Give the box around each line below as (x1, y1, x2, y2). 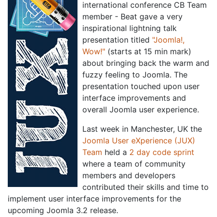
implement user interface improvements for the (8, 194, 181, 203)
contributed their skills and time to (82, 182, 209, 192)
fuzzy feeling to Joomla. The (82, 70, 187, 79)
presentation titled (82, 35, 152, 45)
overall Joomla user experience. (82, 105, 199, 114)
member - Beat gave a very (82, 12, 183, 21)
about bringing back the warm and (82, 58, 209, 68)
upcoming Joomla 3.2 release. (8, 205, 118, 215)
